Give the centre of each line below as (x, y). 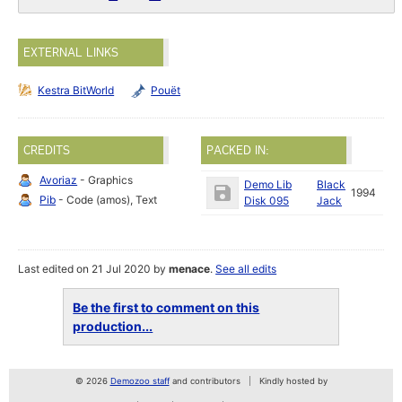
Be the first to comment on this (166, 308)
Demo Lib (268, 185)
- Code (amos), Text (107, 200)
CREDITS (47, 150)
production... (113, 327)
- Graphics (105, 180)
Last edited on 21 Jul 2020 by (94, 269)
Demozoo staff (140, 381)
